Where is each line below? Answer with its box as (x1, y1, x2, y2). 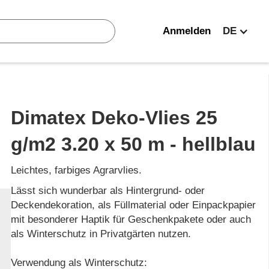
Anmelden (163, 25, 211, 37)
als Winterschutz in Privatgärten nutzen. (11, 228, 192, 240)
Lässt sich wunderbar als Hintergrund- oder (11, 185, 205, 196)
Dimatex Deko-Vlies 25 (11, 107, 218, 128)
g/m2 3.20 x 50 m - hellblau (11, 133, 256, 155)
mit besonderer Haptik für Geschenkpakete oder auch (11, 214, 252, 225)
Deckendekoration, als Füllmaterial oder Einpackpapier (11, 199, 256, 211)
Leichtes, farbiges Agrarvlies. (11, 165, 142, 176)
